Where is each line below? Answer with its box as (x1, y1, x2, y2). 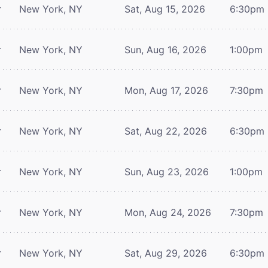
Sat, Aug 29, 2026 (124, 246, 207, 259)
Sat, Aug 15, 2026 (124, 2, 205, 15)
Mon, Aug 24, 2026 (124, 206, 211, 218)
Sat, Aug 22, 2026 (124, 124, 207, 137)
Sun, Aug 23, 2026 (124, 165, 209, 178)
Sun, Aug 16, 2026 (124, 43, 206, 56)
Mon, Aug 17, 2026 (124, 84, 208, 96)
